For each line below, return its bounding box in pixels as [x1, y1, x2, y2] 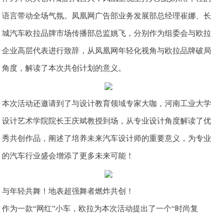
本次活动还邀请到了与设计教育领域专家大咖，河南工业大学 [2, 99, 212, 108]
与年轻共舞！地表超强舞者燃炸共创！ [2, 187, 134, 196]
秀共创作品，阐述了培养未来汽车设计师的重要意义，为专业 [2, 134, 212, 142]
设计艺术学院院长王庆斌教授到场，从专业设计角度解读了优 [2, 116, 212, 125]
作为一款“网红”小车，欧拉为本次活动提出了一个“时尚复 [2, 204, 199, 213]
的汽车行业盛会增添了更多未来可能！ [2, 151, 134, 160]
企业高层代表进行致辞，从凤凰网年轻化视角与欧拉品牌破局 [2, 46, 212, 55]
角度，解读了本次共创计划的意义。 [2, 63, 126, 72]
